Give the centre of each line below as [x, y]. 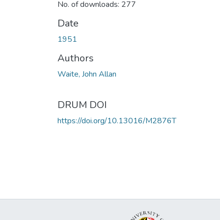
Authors [76, 58]
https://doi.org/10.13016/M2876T [117, 121]
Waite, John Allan [87, 74]
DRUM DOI [82, 105]
